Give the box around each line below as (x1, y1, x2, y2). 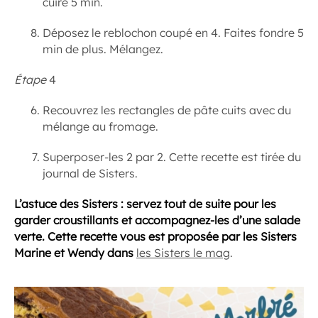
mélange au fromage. (43, 119, 158, 134)
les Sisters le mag (136, 246, 230, 261)
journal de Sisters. (43, 166, 138, 181)
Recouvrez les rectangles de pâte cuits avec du (43, 103, 291, 118)
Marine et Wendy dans (14, 246, 136, 261)
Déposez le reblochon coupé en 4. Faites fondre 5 (43, 26, 304, 40)
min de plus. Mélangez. (43, 42, 163, 57)
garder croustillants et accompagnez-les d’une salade (14, 213, 300, 228)
